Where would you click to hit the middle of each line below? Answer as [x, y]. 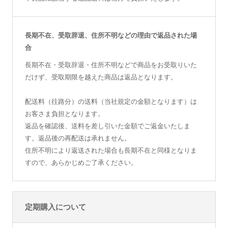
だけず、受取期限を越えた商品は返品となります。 [101, 77]
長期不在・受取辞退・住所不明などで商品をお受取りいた [111, 65]
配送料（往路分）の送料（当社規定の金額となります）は [111, 102]
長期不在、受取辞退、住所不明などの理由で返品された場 [111, 35]
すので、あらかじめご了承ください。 [81, 163]
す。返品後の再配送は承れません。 [78, 138]
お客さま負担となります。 [64, 114]
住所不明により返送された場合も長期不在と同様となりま [111, 150]
